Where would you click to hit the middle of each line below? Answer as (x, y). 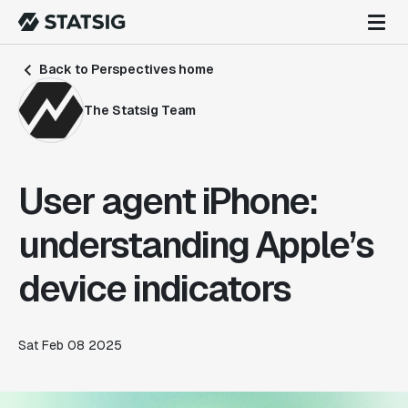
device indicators (154, 289)
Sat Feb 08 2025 (70, 345)
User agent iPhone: (168, 201)
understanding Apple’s (196, 245)
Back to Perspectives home (125, 69)
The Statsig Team (140, 110)
